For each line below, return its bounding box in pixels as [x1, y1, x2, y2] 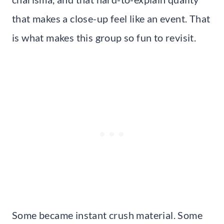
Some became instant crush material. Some [12, 208, 202, 221]
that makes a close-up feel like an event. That [12, 12, 210, 24]
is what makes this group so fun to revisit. [12, 31, 196, 43]
